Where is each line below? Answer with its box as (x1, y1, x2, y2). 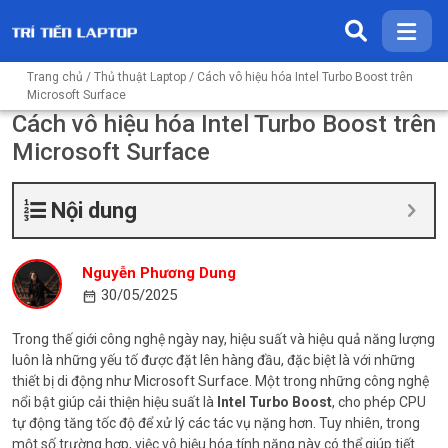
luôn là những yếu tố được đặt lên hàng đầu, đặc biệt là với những (12, 352, 415, 368)
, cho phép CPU (332, 394, 426, 410)
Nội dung (51, 198, 137, 223)
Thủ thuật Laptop (94, 70, 186, 84)
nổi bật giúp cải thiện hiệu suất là (12, 394, 214, 410)
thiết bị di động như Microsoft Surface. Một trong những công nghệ (12, 373, 429, 389)
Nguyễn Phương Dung (82, 264, 236, 282)
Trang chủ (27, 70, 83, 84)
